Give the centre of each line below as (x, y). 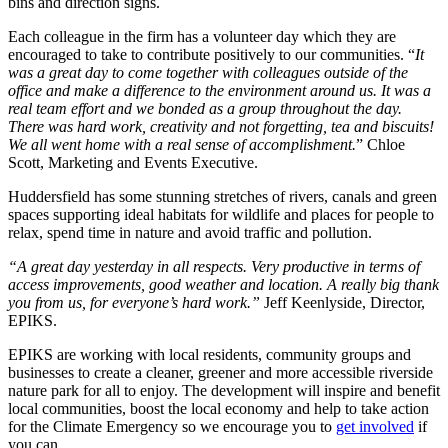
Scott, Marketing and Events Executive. (133, 163)
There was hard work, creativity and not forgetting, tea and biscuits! (221, 127)
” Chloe (380, 145)
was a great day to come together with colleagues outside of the (208, 73)
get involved (375, 427)
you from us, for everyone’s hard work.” (134, 303)
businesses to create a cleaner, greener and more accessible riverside (220, 373)
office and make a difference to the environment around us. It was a (219, 91)
